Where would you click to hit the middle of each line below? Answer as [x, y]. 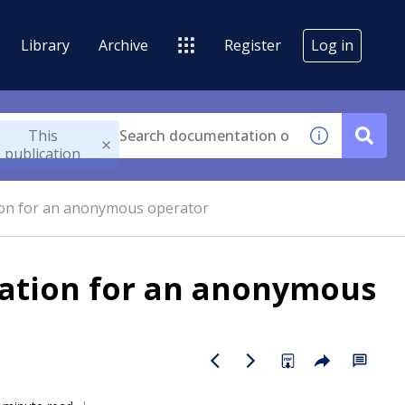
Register [253, 45]
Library [45, 45]
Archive [123, 45]
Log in [332, 45]
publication [43, 154]
